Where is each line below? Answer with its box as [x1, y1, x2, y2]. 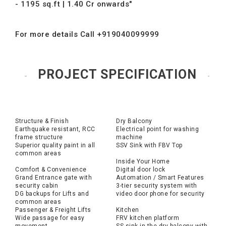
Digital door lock [116, 166, 165, 173]
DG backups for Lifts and [15, 190, 89, 197]
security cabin [15, 182, 58, 189]
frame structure [15, 134, 63, 141]
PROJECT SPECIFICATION [37, 67, 197, 82]
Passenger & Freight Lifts [15, 206, 91, 213]
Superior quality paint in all [15, 142, 95, 149]
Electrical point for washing [116, 126, 199, 133]
